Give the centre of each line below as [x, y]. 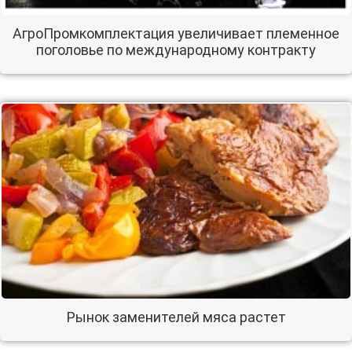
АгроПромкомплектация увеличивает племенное [176, 34]
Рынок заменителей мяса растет [176, 317]
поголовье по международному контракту [176, 50]
